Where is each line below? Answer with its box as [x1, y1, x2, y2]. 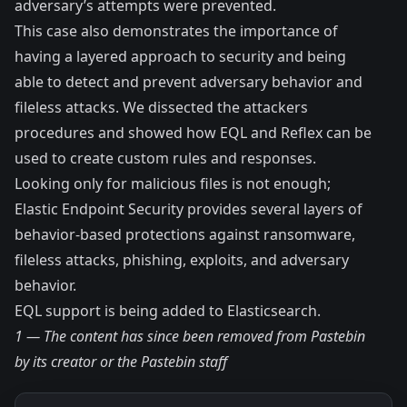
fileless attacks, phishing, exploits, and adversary [15, 250, 349, 271]
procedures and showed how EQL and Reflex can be [15, 123, 372, 144]
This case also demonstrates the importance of [15, 21, 338, 42]
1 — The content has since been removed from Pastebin [15, 326, 365, 347]
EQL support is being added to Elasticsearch [15, 301, 317, 322]
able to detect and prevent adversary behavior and [15, 72, 362, 93]
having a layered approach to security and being [15, 46, 346, 67]
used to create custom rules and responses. [15, 148, 316, 169]
